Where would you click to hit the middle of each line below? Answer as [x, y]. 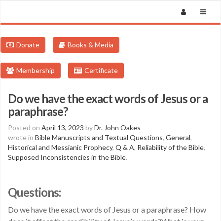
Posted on [25, 128]
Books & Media [91, 45]
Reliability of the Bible [170, 147]
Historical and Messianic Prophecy [60, 147]
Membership [36, 70]
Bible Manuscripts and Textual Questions [99, 137]
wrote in [21, 137]
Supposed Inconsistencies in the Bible [67, 157]
